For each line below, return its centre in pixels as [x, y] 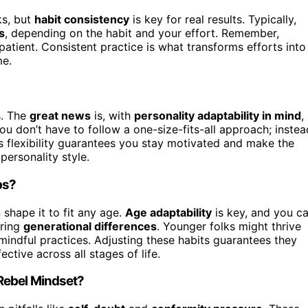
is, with [112, 116]
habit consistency [82, 19]
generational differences [90, 226]
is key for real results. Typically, [213, 19]
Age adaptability [168, 212]
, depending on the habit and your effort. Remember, [142, 33]
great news [60, 116]
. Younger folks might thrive [229, 226]
